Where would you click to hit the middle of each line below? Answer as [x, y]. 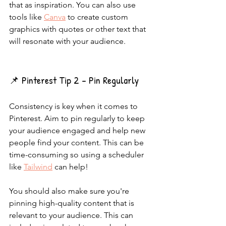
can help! [70, 167]
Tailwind [38, 167]
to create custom [98, 17]
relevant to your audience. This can [72, 215]
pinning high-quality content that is [73, 203]
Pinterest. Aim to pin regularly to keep [78, 118]
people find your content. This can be [77, 143]
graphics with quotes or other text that [78, 29]
